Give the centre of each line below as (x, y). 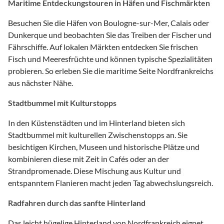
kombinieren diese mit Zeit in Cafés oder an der (88, 158)
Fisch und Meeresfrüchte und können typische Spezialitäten (110, 58)
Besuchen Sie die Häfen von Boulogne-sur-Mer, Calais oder (108, 22)
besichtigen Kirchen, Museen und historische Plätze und (104, 146)
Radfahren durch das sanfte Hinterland (77, 202)
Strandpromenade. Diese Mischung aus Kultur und (94, 170)
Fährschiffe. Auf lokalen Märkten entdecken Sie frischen (103, 46)
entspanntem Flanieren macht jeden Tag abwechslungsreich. (110, 182)
